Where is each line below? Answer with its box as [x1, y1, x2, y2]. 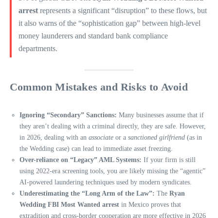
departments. [18, 44, 57, 53]
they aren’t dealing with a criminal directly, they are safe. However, [19, 123, 206, 130]
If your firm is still [142, 156, 196, 164]
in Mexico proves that [119, 201, 181, 209]
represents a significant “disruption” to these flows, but [37, 6, 207, 15]
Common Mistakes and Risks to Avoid [10, 81, 188, 93]
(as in [185, 134, 202, 142]
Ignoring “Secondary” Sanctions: [19, 111, 117, 119]
